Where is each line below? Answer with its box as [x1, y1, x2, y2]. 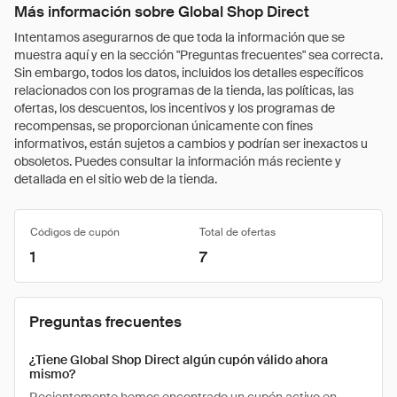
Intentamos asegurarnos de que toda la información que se [14, 29, 345, 45]
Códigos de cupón [30, 225, 120, 239]
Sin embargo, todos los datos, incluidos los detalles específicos [14, 65, 363, 81]
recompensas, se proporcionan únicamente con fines [14, 118, 313, 134]
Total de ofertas [199, 225, 276, 239]
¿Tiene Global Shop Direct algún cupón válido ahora [29, 352, 328, 368]
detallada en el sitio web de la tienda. [14, 171, 217, 187]
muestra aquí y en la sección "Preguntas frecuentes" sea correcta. [14, 47, 383, 63]
